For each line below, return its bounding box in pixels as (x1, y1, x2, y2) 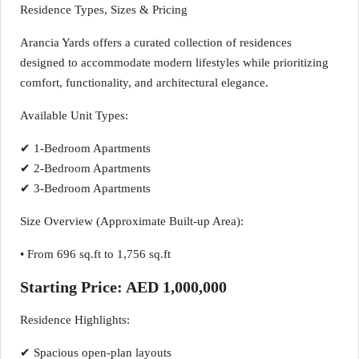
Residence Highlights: (20, 313, 130, 326)
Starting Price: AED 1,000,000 (20, 278, 227, 296)
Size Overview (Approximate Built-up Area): (20, 215, 244, 228)
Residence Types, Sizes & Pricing (20, 3, 188, 16)
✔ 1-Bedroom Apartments (20, 142, 151, 155)
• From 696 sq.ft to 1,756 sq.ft (20, 248, 171, 260)
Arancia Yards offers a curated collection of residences (20, 36, 292, 49)
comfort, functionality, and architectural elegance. (20, 76, 268, 89)
